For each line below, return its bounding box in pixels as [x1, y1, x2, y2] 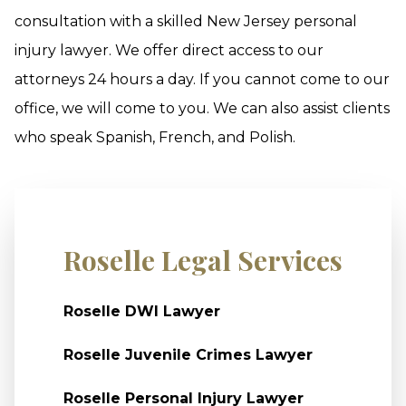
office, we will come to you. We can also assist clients [14, 100, 390, 117]
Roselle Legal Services [63, 242, 343, 278]
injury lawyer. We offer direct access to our [14, 42, 324, 59]
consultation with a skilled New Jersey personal [14, 13, 357, 30]
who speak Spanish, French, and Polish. [14, 129, 295, 146]
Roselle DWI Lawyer [63, 303, 220, 320]
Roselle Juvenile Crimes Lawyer [63, 346, 313, 363]
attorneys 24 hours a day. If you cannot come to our [14, 71, 390, 88]
